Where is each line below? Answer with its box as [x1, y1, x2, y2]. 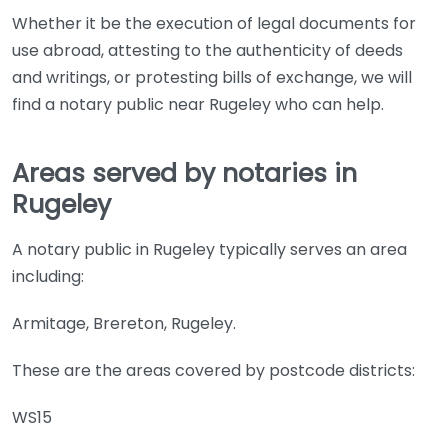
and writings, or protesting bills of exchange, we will [12, 65, 412, 89]
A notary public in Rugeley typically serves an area [12, 237, 407, 261]
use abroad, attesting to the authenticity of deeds [12, 38, 403, 62]
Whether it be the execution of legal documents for [12, 11, 416, 35]
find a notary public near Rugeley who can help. [12, 92, 384, 116]
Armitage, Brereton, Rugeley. [12, 311, 236, 335]
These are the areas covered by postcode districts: [12, 358, 415, 382]
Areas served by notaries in [12, 155, 357, 191]
